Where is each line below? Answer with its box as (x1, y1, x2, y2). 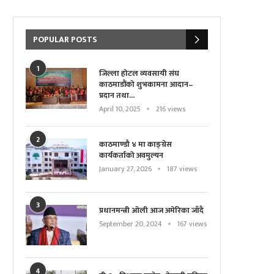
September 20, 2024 (99, 217, 162, 230)
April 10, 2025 (99, 103, 141, 115)
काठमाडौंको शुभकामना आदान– (99, 78, 193, 91)
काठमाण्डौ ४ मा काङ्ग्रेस (99, 138, 172, 151)
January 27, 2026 (99, 163, 152, 175)
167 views (177, 217, 207, 230)
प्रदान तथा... (99, 89, 135, 102)
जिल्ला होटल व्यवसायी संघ (99, 67, 179, 80)
